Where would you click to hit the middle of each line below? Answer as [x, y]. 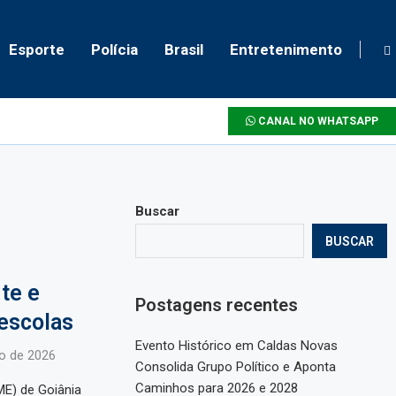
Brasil [184, 49]
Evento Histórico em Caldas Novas [237, 346]
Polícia [114, 49]
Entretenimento [286, 49]
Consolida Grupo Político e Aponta [236, 367]
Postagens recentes [217, 305]
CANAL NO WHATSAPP [317, 122]
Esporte [37, 49]
